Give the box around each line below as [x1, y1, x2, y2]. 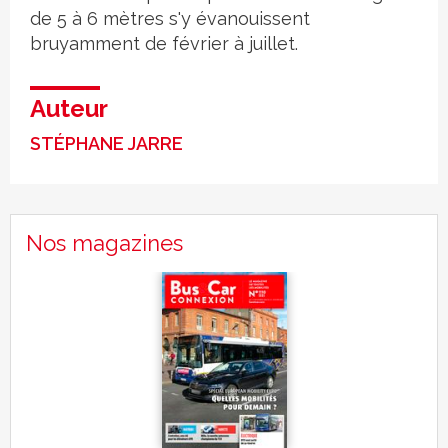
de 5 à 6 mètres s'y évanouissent [30, 8, 310, 30]
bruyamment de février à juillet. [30, 33, 298, 55]
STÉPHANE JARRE [30, 133, 183, 155]
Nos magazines [26, 230, 183, 257]
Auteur [30, 94, 108, 124]
